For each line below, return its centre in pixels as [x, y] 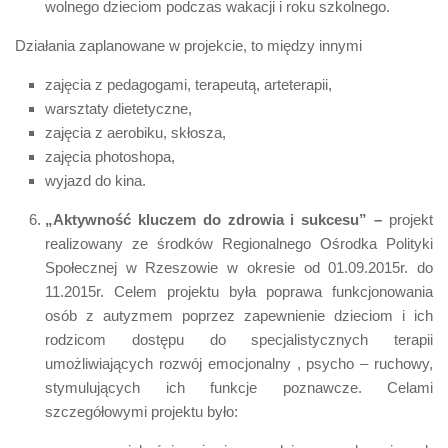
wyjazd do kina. [95, 180]
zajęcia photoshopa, [110, 156]
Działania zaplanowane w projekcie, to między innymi [188, 45]
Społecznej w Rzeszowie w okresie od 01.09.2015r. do [239, 267]
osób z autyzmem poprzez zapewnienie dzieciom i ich [239, 315]
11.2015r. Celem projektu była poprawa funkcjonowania [239, 291]
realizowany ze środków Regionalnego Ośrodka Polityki [239, 243]
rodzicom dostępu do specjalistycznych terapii [239, 339]
